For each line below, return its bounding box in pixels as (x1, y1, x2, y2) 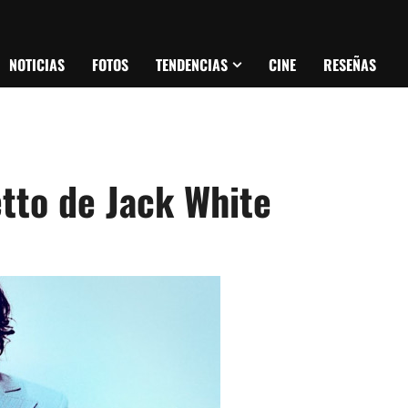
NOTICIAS (9, 54, 65, 76)
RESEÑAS (323, 54, 376, 76)
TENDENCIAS (156, 54, 228, 76)
